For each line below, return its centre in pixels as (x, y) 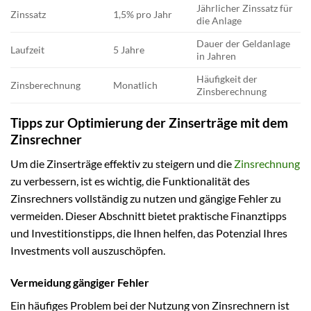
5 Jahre (129, 50)
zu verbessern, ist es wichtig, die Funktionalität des (130, 181)
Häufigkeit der (227, 79)
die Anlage (219, 21)
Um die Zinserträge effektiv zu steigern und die (122, 163)
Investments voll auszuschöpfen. (88, 250)
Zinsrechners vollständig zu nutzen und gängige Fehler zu (146, 198)
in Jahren (217, 56)
